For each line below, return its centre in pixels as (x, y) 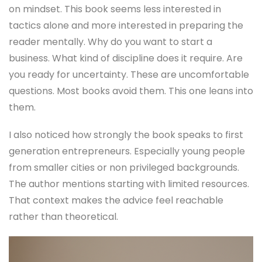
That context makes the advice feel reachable (116, 201)
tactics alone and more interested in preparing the (126, 25)
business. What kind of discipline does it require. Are (126, 58)
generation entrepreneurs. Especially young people (127, 151)
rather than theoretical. (63, 217)
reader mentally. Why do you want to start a (111, 42)
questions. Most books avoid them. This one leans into (131, 91)
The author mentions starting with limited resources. (129, 184)
